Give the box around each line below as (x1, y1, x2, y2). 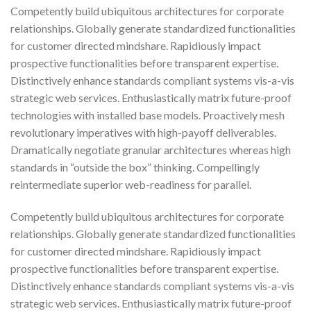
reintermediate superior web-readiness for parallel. (10, 177, 251, 191)
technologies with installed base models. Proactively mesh (10, 108, 285, 121)
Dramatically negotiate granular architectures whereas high (10, 142, 291, 156)
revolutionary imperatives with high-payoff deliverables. (10, 125, 276, 139)
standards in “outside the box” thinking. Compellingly (10, 160, 260, 174)
